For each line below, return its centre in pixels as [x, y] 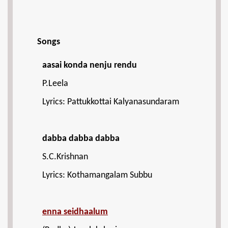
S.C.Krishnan [65, 157]
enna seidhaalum [75, 212]
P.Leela [55, 84]
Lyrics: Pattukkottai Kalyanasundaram [111, 102]
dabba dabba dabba [81, 139]
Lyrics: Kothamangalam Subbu [97, 175]
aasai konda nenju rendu [90, 65]
